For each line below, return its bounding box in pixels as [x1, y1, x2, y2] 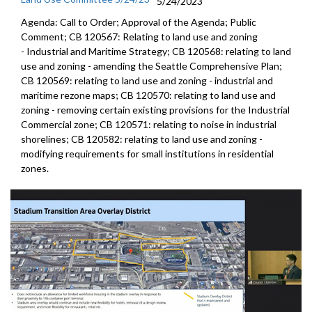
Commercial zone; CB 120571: [21, 118, 153, 130]
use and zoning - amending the [21, 59, 155, 72]
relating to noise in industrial [153, 118, 276, 130]
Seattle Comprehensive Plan [155, 59, 279, 72]
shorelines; [21, 132, 69, 145]
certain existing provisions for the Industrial [100, 103, 290, 116]
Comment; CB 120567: [21, 30, 120, 42]
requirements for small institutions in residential [65, 147, 274, 159]
